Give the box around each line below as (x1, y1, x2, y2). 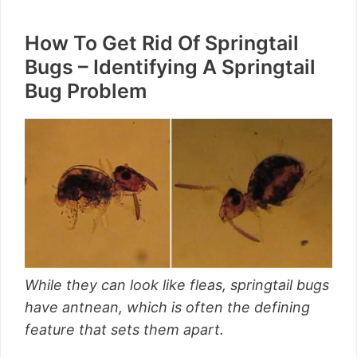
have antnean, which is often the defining (25, 299, 310, 316)
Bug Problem (25, 79, 147, 104)
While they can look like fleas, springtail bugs (25, 277, 329, 294)
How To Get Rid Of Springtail (25, 31, 299, 56)
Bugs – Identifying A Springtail (25, 55, 316, 80)
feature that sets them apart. (25, 321, 232, 339)
